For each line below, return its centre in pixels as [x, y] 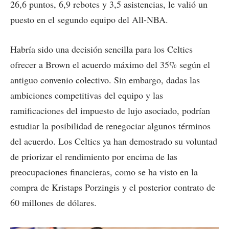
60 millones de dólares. [53, 202]
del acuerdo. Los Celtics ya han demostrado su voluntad [114, 141]
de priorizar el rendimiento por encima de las [94, 156]
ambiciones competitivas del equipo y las [87, 95]
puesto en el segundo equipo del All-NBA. [89, 19]
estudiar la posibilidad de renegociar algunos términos [110, 125]
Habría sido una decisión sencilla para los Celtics [101, 49]
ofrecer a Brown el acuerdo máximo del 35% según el [110, 64]
